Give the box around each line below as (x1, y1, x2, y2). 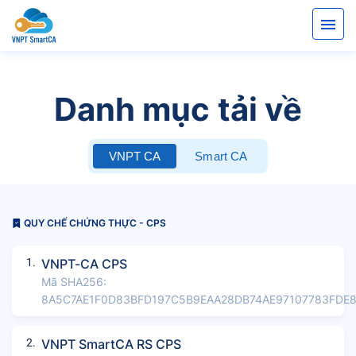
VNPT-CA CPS (41, 255, 127, 272)
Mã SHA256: (41, 274, 106, 288)
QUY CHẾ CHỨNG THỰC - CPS (21, 217, 166, 229)
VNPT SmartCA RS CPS (41, 335, 181, 352)
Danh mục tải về (54, 90, 302, 129)
